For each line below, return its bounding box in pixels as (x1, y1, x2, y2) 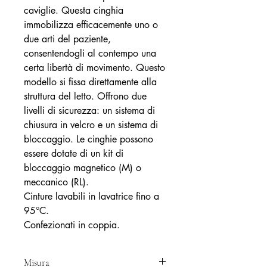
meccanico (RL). (24, 176, 89, 188)
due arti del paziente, (24, 33, 111, 45)
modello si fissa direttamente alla (24, 76, 157, 88)
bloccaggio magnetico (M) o (24, 162, 141, 174)
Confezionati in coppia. (24, 219, 120, 231)
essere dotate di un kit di (24, 147, 123, 160)
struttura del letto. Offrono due (24, 90, 147, 103)
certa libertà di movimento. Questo (24, 61, 165, 74)
